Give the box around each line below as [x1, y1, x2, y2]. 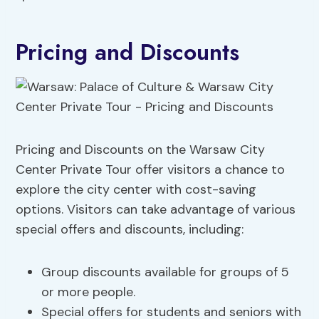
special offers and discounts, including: [16, 221, 244, 239]
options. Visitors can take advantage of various [16, 201, 296, 219]
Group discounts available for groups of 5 [41, 263, 290, 281]
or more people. [41, 283, 136, 301]
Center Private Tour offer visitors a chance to [16, 161, 286, 179]
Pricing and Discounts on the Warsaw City [16, 141, 266, 159]
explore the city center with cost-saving [16, 181, 257, 199]
